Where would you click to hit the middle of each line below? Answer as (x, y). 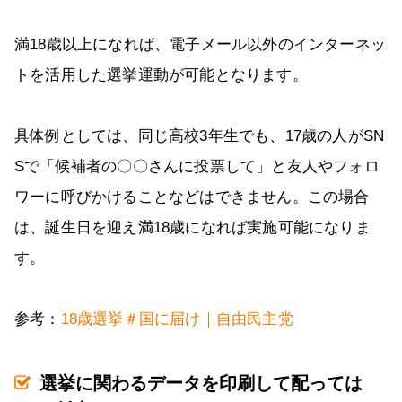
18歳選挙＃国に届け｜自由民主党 (177, 319)
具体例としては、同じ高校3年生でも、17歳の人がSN (200, 136)
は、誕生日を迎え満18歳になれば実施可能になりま (192, 228)
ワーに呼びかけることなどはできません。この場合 (192, 197)
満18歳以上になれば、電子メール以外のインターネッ (200, 45)
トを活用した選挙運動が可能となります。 (161, 75)
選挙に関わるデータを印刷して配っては (201, 384)
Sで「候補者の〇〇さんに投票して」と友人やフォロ (197, 167)
